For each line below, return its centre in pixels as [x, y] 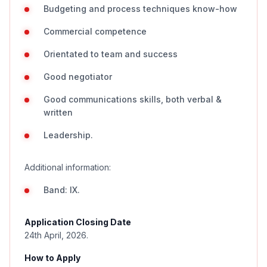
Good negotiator [78, 77]
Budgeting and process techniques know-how [140, 9]
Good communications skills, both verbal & [133, 99]
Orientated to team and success [111, 54]
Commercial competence [95, 31]
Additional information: [68, 167]
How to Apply [52, 258]
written [58, 112]
